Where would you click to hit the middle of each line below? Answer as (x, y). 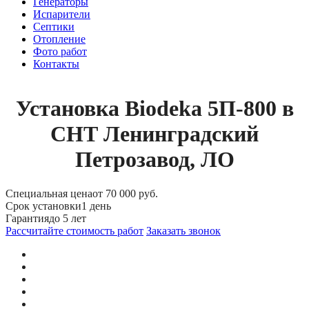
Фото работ (60, 51)
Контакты (56, 64)
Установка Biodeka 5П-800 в (154, 109)
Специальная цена (49, 193)
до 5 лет (68, 218)
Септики (54, 27)
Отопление (59, 39)
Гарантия (27, 218)
